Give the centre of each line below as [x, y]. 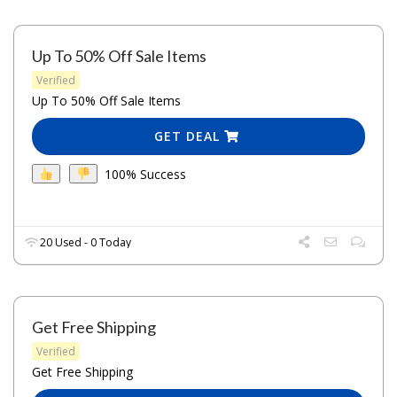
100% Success [145, 174]
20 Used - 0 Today [85, 243]
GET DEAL [190, 136]
